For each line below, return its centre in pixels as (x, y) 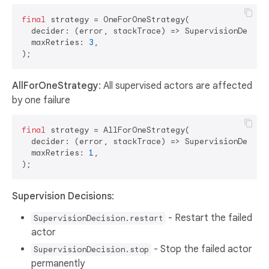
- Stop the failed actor (202, 249)
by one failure (41, 100)
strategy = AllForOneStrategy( (118, 130)
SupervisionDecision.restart (98, 218)
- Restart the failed (209, 218)
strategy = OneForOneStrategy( (118, 19)
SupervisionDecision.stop (91, 249)
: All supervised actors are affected (175, 86)
